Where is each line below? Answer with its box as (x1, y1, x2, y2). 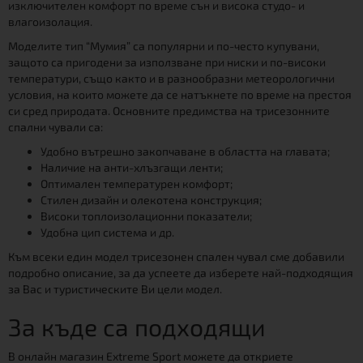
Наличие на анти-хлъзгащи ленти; (41, 160, 223, 174)
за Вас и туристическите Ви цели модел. (8, 281, 224, 296)
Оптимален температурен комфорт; (41, 176, 233, 190)
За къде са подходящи (8, 311, 266, 341)
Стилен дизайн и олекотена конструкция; (41, 192, 262, 207)
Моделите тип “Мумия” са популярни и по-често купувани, (8, 38, 319, 53)
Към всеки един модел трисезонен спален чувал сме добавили (8, 249, 344, 263)
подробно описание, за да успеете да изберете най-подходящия (8, 265, 353, 280)
